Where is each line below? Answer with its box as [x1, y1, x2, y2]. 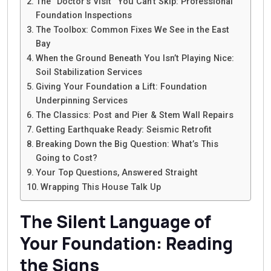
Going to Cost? [35, 152, 97, 163]
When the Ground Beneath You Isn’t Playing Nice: [35, 53, 234, 64]
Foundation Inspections [35, 10, 132, 21]
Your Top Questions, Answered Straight [35, 167, 198, 178]
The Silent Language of [20, 209, 211, 233]
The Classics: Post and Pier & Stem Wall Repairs [35, 109, 233, 120]
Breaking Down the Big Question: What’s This [35, 139, 218, 149]
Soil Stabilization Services [35, 67, 142, 77]
